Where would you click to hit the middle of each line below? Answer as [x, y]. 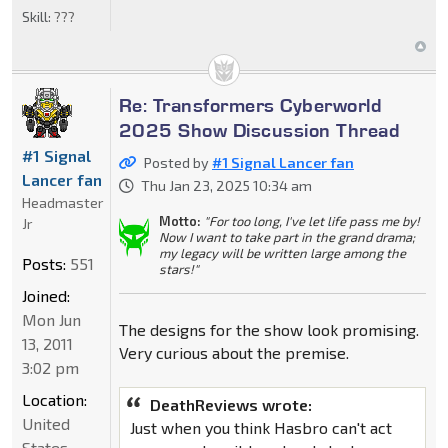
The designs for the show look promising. [268, 330]
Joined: [46, 296]
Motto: [179, 221]
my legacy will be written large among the [282, 253]
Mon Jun [51, 320]
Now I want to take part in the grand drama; [286, 237]
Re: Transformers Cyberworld [250, 105]
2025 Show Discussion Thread [259, 130]
